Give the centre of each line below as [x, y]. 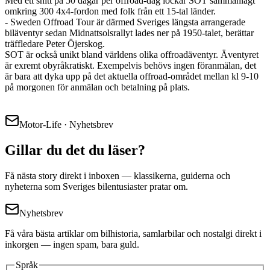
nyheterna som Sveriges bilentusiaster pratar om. [96, 186]
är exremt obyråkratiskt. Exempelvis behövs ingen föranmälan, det [130, 66]
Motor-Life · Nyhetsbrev [66, 125]
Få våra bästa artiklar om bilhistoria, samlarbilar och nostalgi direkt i [133, 233]
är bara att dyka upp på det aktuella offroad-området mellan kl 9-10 [132, 77]
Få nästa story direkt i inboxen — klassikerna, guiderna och [118, 175]
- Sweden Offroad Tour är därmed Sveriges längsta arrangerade [125, 22]
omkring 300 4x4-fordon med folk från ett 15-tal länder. [110, 11]
